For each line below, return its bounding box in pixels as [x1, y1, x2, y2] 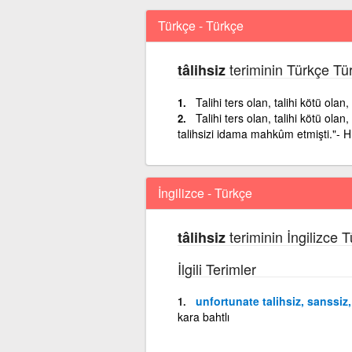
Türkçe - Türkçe [157, 16, 244, 35]
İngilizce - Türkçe [157, 183, 252, 202]
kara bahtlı [177, 308, 229, 324]
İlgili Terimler [177, 258, 256, 279]
